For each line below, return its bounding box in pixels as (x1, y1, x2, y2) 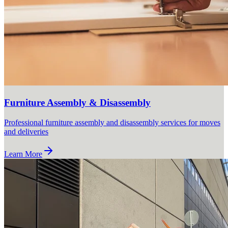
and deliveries (4, 127, 48, 136)
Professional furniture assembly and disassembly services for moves (4, 118, 220, 127)
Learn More (4, 149, 42, 158)
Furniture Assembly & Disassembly (4, 97, 151, 108)
